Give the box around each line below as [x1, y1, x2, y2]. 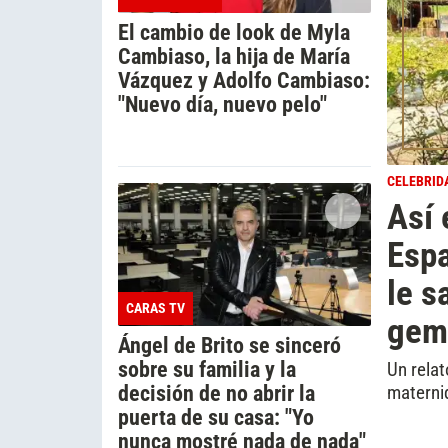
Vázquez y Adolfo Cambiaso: [118, 67, 370, 94]
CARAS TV [126, 299, 185, 317]
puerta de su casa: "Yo [118, 403, 314, 430]
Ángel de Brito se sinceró [118, 331, 341, 358]
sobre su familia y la [118, 355, 296, 382]
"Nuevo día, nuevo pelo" [118, 91, 327, 118]
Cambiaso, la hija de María [118, 43, 350, 70]
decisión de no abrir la [118, 379, 315, 406]
